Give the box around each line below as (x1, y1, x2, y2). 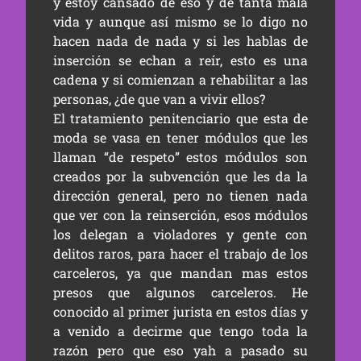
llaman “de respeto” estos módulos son (52, 148, 309, 166)
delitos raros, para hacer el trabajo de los (52, 245, 309, 263)
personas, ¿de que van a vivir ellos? (52, 90, 265, 108)
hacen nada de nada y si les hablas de (52, 32, 309, 50)
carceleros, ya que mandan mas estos (52, 264, 309, 282)
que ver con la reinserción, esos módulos (52, 206, 309, 224)
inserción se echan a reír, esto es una (52, 52, 309, 69)
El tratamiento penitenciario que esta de (52, 110, 309, 127)
